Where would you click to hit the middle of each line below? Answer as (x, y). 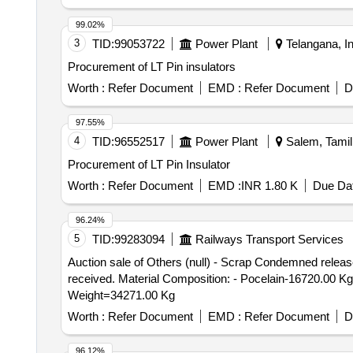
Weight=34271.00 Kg (121, 295)
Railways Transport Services (269, 239)
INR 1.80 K (269, 186)
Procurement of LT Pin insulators (151, 67)
